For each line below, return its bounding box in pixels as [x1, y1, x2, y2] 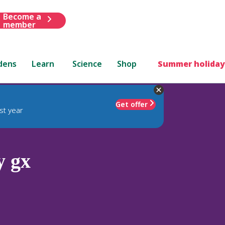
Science [72, 58, 102, 69]
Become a [3, 11, 41, 22]
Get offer [116, 99, 148, 109]
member [3, 19, 36, 30]
